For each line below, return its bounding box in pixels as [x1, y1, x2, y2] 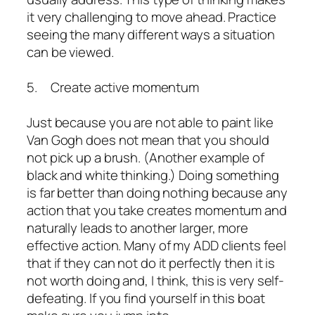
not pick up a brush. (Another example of [27, 148, 264, 167]
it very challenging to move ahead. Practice [27, 8, 276, 27]
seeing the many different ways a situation [27, 25, 275, 44]
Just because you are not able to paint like [27, 113, 274, 132]
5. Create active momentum [27, 78, 200, 97]
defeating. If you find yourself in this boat [27, 289, 265, 308]
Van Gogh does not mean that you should [27, 131, 270, 150]
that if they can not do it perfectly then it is [27, 254, 276, 273]
